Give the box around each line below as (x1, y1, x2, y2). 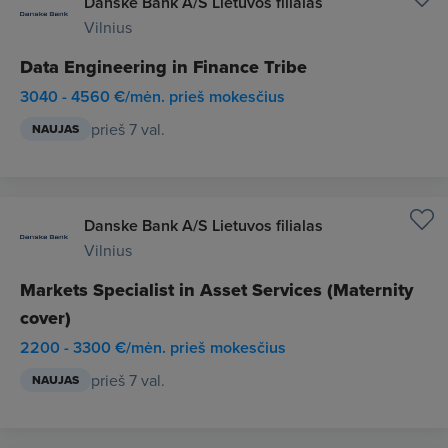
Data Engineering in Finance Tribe (20, 54, 307, 80)
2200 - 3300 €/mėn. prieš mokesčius (20, 336, 286, 359)
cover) (20, 305, 71, 331)
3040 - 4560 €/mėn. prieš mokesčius (20, 85, 285, 108)
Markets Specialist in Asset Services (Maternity (20, 277, 413, 303)
